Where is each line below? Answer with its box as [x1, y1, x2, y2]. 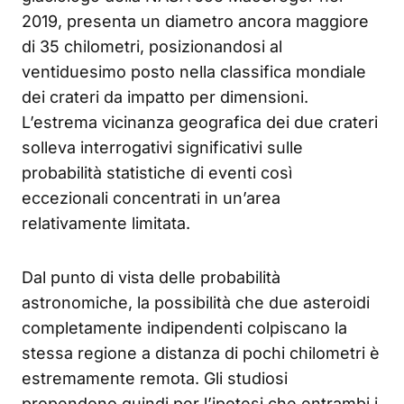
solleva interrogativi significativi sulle [22, 138, 303, 158]
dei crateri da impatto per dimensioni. [22, 87, 308, 107]
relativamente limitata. [22, 214, 190, 234]
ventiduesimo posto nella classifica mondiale [22, 62, 366, 82]
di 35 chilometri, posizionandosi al [22, 37, 282, 57]
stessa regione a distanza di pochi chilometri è [22, 344, 380, 363]
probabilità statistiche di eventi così [22, 163, 292, 183]
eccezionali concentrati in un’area [22, 188, 280, 208]
